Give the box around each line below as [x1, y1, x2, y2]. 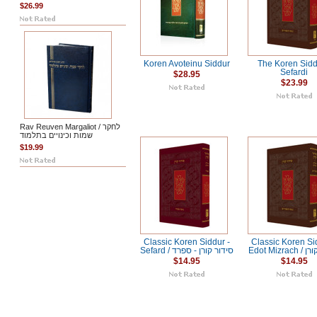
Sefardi [280, 68, 309, 76]
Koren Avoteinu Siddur [144, 59, 230, 68]
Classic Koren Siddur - [144, 238, 230, 247]
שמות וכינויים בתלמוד [20, 131, 93, 139]
